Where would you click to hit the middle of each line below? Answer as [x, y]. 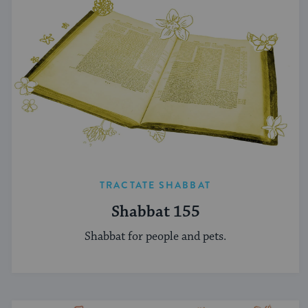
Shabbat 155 [155, 212]
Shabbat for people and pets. [155, 237]
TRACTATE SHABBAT [155, 185]
